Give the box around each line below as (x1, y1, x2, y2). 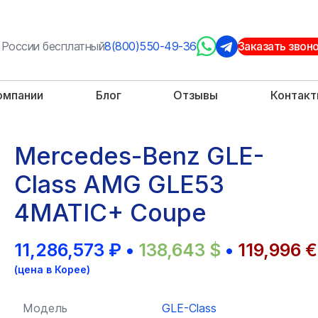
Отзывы (173, 88, 219, 102)
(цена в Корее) (14, 263, 90, 275)
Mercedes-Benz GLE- (14, 141, 264, 170)
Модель (23, 301, 67, 315)
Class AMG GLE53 (14, 170, 224, 199)
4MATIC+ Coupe (14, 198, 207, 227)
